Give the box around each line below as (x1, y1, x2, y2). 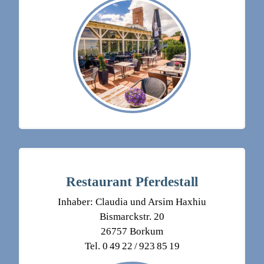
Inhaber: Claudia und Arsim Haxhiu (58, 196, 206, 208)
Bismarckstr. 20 (100, 211, 164, 223)
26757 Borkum (101, 226, 163, 237)
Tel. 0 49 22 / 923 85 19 (84, 240, 180, 252)
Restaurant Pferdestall (66, 174, 198, 190)
